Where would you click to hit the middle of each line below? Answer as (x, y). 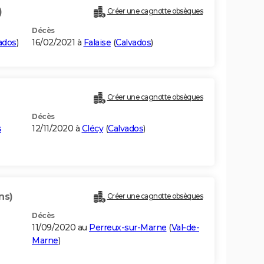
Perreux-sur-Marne (128, 228)
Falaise (97, 43)
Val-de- (185, 228)
